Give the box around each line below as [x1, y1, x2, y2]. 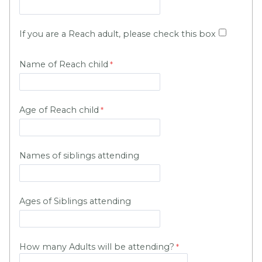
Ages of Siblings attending [19, 196, 131, 207]
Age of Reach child [19, 105, 99, 116]
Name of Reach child [19, 59, 108, 70]
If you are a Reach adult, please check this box [19, 29, 216, 40]
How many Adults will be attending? [19, 242, 174, 253]
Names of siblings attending [19, 150, 139, 161]
